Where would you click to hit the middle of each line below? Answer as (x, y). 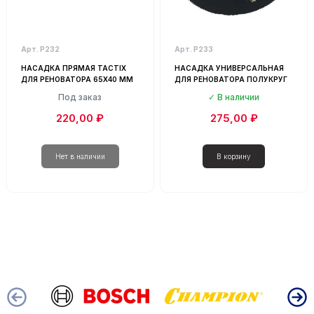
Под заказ (80, 97)
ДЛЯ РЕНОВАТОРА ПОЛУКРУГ (231, 79)
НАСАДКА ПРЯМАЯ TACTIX (73, 68)
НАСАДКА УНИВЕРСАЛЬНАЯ (229, 68)
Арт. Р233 (193, 49)
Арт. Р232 (40, 49)
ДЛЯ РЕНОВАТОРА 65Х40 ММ (77, 79)
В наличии (238, 97)
